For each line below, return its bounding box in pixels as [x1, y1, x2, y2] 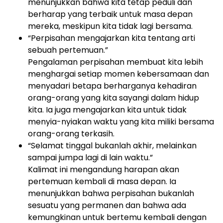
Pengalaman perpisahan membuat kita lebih [28, 56, 203, 68]
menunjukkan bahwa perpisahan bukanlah [28, 188, 194, 199]
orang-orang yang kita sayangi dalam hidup [28, 92, 199, 104]
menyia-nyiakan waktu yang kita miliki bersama [28, 116, 214, 127]
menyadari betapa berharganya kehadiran [28, 80, 197, 92]
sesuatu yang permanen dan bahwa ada [28, 200, 186, 211]
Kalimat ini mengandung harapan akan [28, 164, 179, 175]
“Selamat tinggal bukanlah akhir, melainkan [28, 140, 197, 151]
